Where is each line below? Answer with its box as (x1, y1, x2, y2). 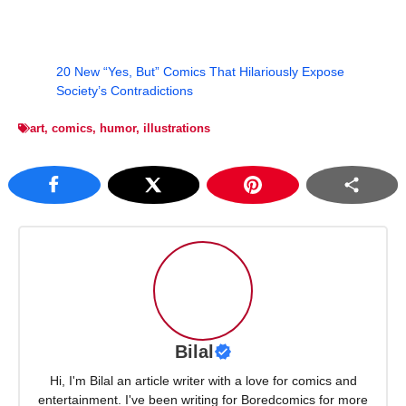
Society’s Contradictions (56, 83, 193, 99)
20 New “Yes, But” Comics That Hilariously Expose (56, 64, 344, 80)
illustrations (143, 121, 210, 136)
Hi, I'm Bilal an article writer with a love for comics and (49, 372, 357, 388)
